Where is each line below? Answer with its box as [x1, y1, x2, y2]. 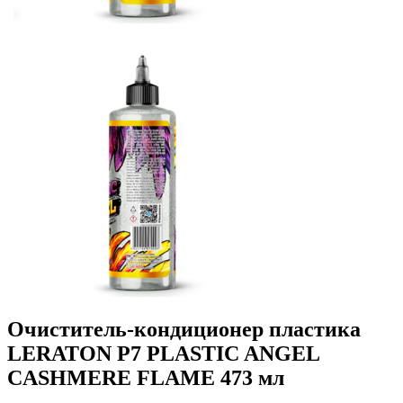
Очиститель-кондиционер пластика [7, 318, 361, 342]
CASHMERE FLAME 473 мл [7, 366, 284, 390]
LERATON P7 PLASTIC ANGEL [7, 342, 319, 366]
